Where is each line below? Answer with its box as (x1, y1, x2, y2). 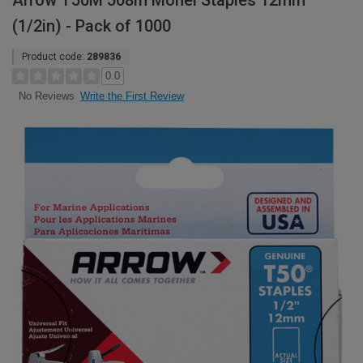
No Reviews (18, 90, 75, 103)
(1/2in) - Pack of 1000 (12, 16, 171, 36)
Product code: (22, 51, 87, 62)
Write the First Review (80, 90, 184, 102)
